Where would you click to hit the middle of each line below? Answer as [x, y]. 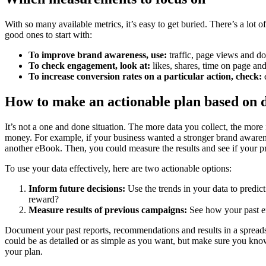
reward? [44, 199]
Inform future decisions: [77, 188]
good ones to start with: [48, 34]
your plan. [24, 251]
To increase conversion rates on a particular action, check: [145, 76]
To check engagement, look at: [89, 65]
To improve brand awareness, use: [98, 55]
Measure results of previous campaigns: [108, 210]
